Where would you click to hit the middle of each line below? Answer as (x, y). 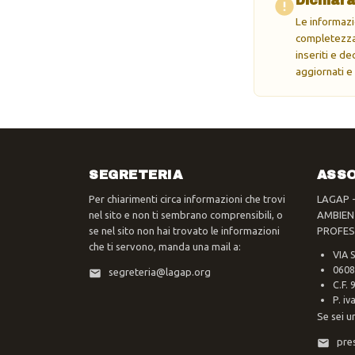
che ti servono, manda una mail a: (165, 247)
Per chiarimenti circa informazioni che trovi (187, 199)
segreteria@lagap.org (160, 272)
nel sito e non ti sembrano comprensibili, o (186, 215)
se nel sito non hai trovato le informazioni (184, 231)
